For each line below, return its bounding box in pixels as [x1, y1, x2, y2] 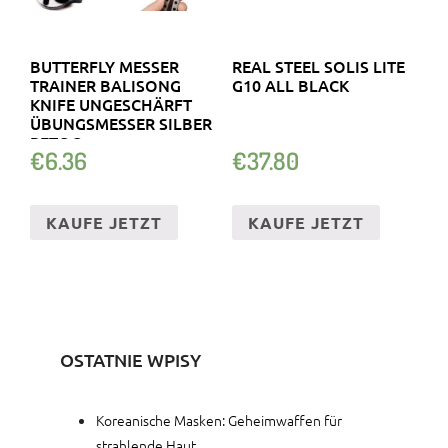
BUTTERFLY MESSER [30, 54, 179, 77]
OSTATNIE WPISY [60, 348, 201, 372]
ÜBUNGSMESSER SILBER [30, 111, 212, 134]
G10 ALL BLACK [231, 73, 349, 96]
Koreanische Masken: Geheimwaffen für [96, 410, 342, 431]
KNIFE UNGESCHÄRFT [30, 92, 192, 115]
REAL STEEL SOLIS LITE [231, 54, 405, 77]
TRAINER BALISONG [30, 73, 181, 96]
